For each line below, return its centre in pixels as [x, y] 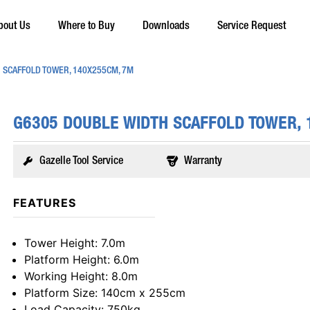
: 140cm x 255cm [140, 293]
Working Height [64, 276]
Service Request [252, 26]
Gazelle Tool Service [81, 161]
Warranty [203, 161]
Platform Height [65, 259]
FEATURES [45, 203]
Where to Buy [86, 26]
